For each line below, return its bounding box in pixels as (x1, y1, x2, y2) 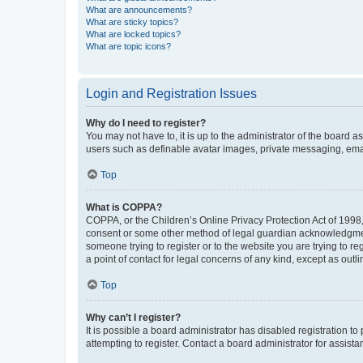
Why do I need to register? (86, 117, 206, 129)
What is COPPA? (86, 201, 162, 213)
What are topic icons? (86, 41, 171, 51)
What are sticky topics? (86, 16, 178, 27)
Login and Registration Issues (86, 86, 257, 100)
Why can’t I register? (86, 311, 181, 323)
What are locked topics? (86, 28, 181, 39)
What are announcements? (86, 4, 192, 15)
